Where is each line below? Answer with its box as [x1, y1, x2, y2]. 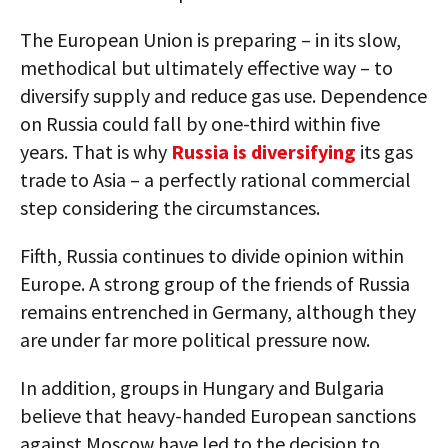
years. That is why [20, 139, 171, 165]
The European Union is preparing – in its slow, [20, 27, 401, 53]
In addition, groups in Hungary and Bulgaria [20, 375, 384, 401]
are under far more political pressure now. [20, 327, 370, 353]
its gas [356, 139, 413, 165]
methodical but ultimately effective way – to [20, 55, 393, 81]
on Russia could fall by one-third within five [20, 111, 380, 137]
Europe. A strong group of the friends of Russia [20, 271, 410, 297]
